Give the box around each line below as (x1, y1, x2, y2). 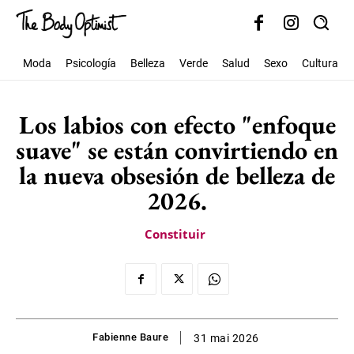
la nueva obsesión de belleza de (19, 159, 335, 192)
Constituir (145, 226, 205, 242)
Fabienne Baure (92, 331, 169, 344)
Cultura (302, 57, 338, 70)
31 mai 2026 (194, 332, 259, 345)
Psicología (66, 57, 116, 70)
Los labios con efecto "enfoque (18, 108, 336, 141)
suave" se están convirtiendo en (16, 134, 338, 167)
